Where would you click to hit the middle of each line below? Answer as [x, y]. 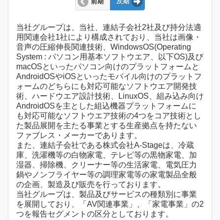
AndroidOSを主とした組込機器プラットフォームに [106, 106]
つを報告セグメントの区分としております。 [95, 214]
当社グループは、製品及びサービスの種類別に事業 [107, 194]
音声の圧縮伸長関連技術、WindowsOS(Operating [104, 47]
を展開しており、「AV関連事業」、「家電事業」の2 [110, 204]
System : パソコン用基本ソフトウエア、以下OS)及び [110, 57]
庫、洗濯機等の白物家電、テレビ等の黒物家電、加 [107, 155]
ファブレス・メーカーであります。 [79, 136]
